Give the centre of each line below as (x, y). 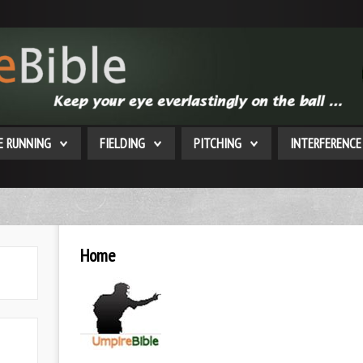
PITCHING (218, 143)
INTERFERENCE (326, 143)
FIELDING (122, 143)
